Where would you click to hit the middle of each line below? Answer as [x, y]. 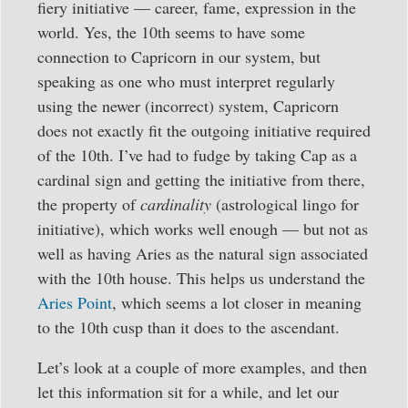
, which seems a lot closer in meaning [237, 303]
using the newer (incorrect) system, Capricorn [188, 106]
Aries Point [75, 303]
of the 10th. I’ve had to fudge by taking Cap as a [197, 155]
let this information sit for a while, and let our [188, 391]
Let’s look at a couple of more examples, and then [202, 367]
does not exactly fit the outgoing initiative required [204, 131]
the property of [89, 204]
